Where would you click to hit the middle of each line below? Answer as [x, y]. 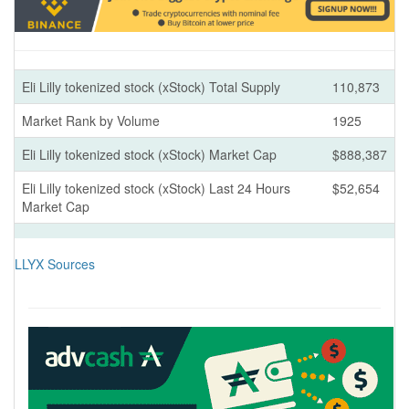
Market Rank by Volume [91, 120]
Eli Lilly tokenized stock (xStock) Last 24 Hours [156, 188]
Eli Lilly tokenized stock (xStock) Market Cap [149, 154]
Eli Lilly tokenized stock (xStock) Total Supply [151, 86]
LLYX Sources [55, 263]
